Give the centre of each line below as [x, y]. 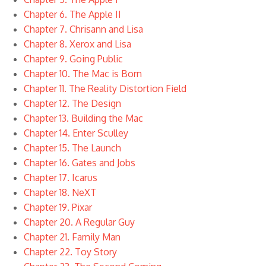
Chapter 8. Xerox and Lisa [77, 44]
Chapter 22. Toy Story [70, 252]
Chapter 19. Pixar [58, 207]
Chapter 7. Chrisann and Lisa [83, 29]
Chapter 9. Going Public [73, 59]
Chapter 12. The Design [72, 103]
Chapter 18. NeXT [60, 192]
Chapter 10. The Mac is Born [83, 74]
